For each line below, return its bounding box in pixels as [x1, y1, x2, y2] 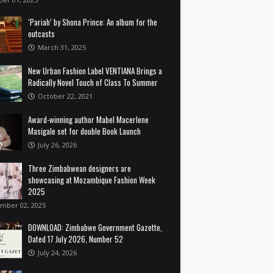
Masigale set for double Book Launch [28, 124, 141, 137]
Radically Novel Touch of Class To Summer [28, 76, 158, 88]
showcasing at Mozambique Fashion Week [28, 173, 155, 186]
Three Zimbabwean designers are [28, 161, 131, 174]
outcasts [28, 27, 55, 40]
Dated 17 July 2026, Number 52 [28, 232, 123, 245]
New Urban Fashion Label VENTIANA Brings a [28, 64, 162, 77]
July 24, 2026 [38, 247, 77, 257]
